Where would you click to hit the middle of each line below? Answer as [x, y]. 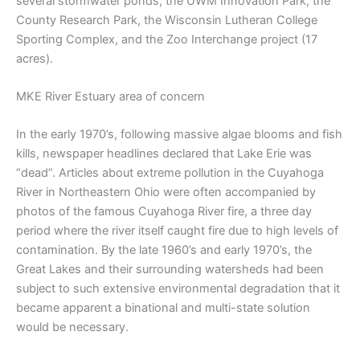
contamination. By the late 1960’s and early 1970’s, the [164, 250]
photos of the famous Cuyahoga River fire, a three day [164, 212]
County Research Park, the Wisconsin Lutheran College [167, 20]
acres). [35, 58]
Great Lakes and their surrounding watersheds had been [170, 270]
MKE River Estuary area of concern [110, 97]
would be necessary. [72, 327]
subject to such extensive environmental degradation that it [178, 289]
